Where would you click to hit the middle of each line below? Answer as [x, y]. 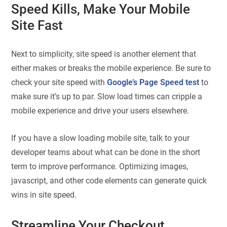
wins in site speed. [44, 195]
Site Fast [37, 26]
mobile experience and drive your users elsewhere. [100, 110]
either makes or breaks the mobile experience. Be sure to [111, 68]
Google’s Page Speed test [153, 82]
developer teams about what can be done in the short [106, 153]
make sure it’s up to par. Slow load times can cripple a [107, 96]
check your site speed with [59, 82]
